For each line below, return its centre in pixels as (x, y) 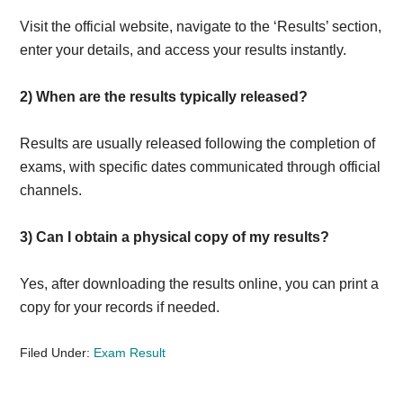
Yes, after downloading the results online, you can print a (200, 284)
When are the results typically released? (172, 97)
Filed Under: (57, 353)
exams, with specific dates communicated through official (201, 167)
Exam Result (130, 353)
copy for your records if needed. (120, 307)
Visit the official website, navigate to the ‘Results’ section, (201, 27)
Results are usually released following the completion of (198, 143)
